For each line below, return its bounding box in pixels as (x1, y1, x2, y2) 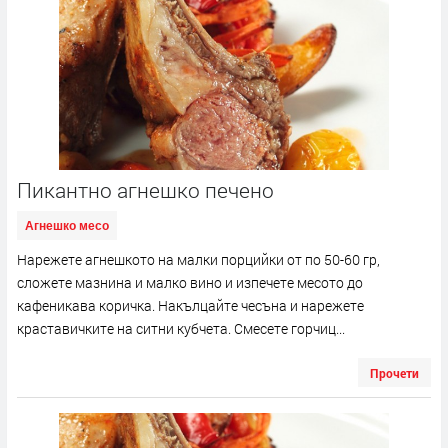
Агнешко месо (25, 219, 109, 234)
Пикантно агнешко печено (17, 176, 274, 205)
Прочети (370, 365, 419, 382)
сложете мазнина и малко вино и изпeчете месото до (17, 273, 363, 293)
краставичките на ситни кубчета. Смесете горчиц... (17, 319, 345, 339)
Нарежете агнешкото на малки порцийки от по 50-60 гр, (17, 250, 380, 270)
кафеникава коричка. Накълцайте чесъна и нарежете (17, 296, 364, 316)
